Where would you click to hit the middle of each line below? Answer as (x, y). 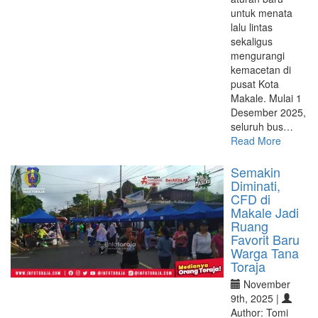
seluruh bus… (262, 126)
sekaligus (252, 41)
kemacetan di (261, 70)
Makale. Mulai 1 (266, 98)
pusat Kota (255, 84)
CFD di (251, 199)
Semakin (256, 172)
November (265, 284)
